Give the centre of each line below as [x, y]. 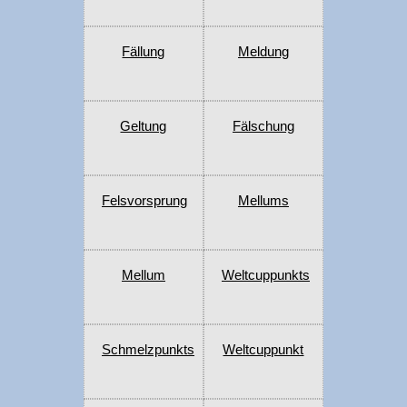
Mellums [263, 201]
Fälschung [263, 126]
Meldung [263, 52]
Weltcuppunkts [265, 275]
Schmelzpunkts [148, 350]
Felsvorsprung [144, 201]
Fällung [144, 52]
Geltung [144, 126]
